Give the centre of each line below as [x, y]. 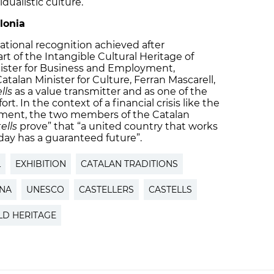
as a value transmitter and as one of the [110, 91]
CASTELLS [170, 189]
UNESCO [45, 189]
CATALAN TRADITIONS [129, 164]
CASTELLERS [106, 189]
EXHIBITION [41, 164]
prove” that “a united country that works [117, 126]
